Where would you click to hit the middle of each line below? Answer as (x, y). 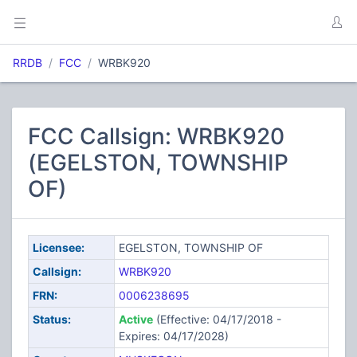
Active (135, 319)
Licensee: (58, 247)
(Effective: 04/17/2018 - (217, 319)
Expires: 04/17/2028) (173, 336)
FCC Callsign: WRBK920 (156, 136)
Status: (51, 319)
